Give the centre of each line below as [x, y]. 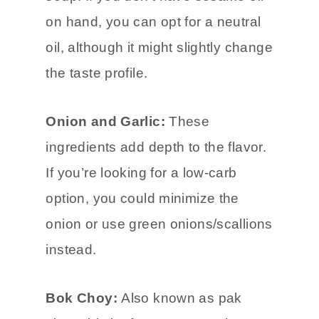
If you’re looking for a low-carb [141, 172]
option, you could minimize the [142, 198]
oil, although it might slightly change [159, 47]
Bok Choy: [82, 298]
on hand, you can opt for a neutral [153, 21]
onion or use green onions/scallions [159, 224]
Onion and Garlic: [108, 121]
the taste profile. [97, 73]
